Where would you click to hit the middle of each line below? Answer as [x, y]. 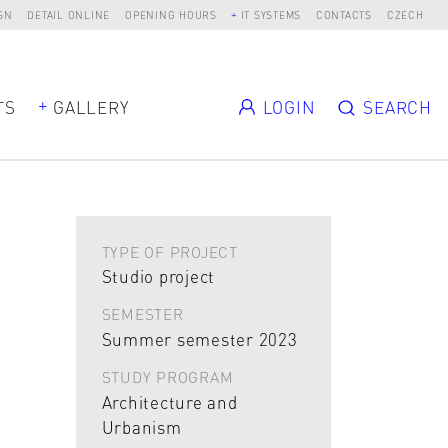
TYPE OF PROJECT [169, 251]
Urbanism [141, 426]
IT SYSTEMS [271, 14]
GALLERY [91, 106]
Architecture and [169, 401]
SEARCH [397, 106]
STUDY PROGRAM [167, 377]
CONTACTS [343, 14]
